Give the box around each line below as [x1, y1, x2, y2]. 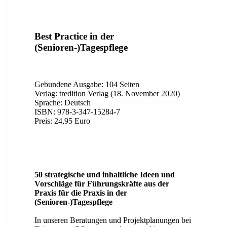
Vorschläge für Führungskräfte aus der [34, 179, 169, 188]
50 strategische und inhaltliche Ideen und [34, 170, 175, 179]
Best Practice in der [34, 31, 114, 42]
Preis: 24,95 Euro [34, 117, 90, 125]
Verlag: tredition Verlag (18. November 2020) [34, 89, 180, 98]
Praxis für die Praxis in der [34, 188, 127, 197]
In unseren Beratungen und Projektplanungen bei [34, 216, 191, 224]
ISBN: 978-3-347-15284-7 [34, 107, 120, 116]
